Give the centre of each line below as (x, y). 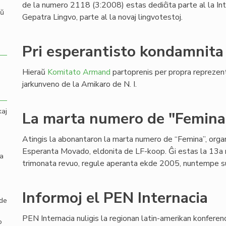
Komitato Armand (79, 72)
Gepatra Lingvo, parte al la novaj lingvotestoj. (102, 17)
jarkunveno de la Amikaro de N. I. (79, 84)
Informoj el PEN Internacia (115, 198)
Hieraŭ (35, 72)
